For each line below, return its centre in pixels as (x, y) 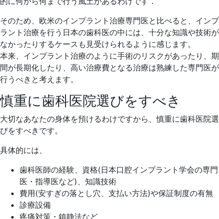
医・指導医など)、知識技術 (68, 181)
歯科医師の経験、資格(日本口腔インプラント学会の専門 (119, 170)
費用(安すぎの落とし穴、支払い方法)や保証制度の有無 (116, 193)
